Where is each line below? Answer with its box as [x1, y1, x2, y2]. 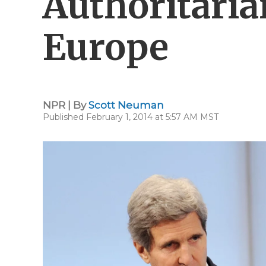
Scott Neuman [88, 99, 164, 111]
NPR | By [43, 99, 88, 111]
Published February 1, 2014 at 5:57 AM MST [43, 112, 218, 122]
